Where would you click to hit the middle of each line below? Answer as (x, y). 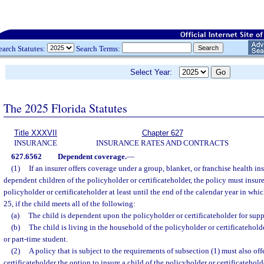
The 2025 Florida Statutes (65, 108)
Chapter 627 (162, 133)
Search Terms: (98, 48)
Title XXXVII (36, 133)
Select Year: (155, 72)
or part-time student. (36, 239)
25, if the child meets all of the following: (70, 204)
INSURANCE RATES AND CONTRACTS (162, 143)
